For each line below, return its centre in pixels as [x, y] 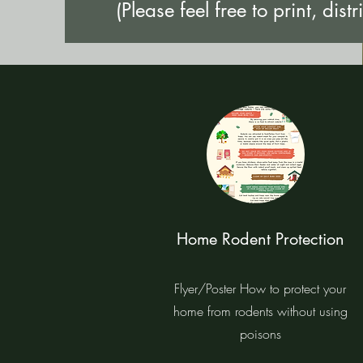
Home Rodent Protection [260, 239]
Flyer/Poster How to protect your [260, 288]
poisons [260, 334]
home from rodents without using [260, 311]
